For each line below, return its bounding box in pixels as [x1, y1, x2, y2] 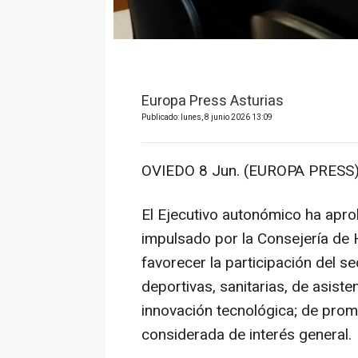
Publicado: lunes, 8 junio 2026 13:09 [141, 112, 272, 124]
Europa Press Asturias [141, 90, 284, 113]
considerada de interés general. [141, 324, 352, 347]
